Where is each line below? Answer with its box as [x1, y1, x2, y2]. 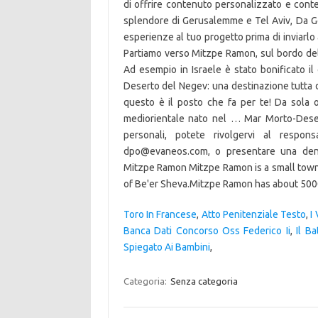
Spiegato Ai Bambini [123, 241, 210, 253]
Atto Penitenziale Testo [201, 209, 307, 220]
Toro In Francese [123, 209, 197, 220]
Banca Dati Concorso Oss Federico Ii [123, 225, 290, 236]
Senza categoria [170, 276, 238, 286]
